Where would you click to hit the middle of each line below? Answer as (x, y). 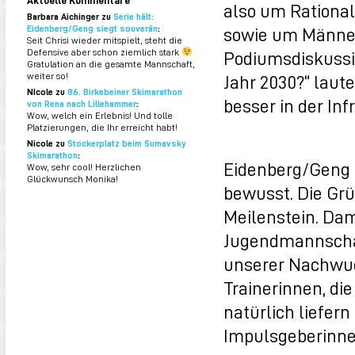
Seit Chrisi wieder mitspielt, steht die (105, 40)
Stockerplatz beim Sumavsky (127, 143)
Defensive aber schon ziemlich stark (104, 52)
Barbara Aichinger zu (70, 16)
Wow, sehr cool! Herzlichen (84, 167)
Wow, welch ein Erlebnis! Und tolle (100, 115)
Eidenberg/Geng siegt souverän (92, 28)
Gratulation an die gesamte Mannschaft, (111, 64)
